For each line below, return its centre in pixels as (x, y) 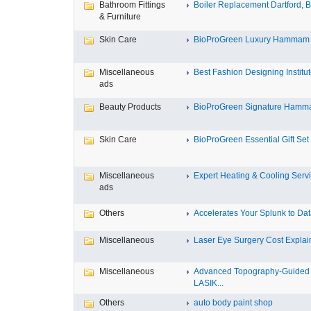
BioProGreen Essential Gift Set (251, 140)
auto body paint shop (233, 303)
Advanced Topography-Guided (252, 271)
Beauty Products (130, 107)
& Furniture (120, 17)
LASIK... (209, 283)
